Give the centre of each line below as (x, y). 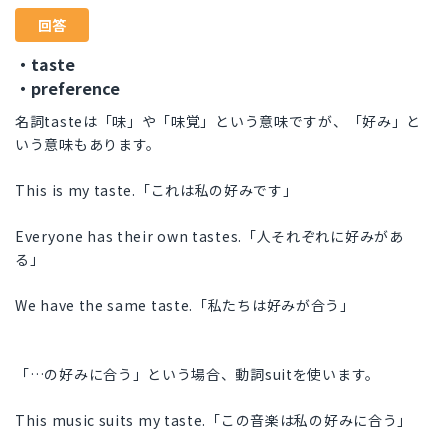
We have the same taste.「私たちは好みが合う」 (185, 305)
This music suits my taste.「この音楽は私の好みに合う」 (214, 420)
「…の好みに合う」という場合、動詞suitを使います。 (197, 374)
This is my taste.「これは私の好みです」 (156, 190)
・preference (67, 88)
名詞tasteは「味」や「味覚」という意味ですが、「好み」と (218, 121)
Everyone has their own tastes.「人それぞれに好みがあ (209, 236)
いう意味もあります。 (88, 144)
